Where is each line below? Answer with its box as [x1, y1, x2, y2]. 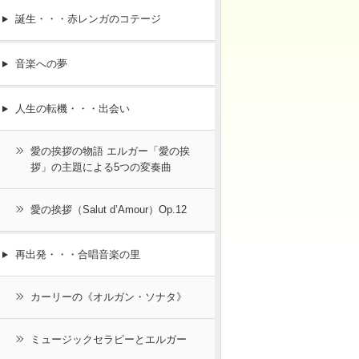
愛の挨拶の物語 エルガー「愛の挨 [30, 145, 190, 158]
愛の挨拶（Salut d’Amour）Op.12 [30, 204, 187, 216]
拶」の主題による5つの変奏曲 [30, 161, 171, 174]
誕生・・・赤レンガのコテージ [15, 13, 161, 26]
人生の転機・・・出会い [15, 103, 130, 115]
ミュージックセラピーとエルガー [30, 333, 187, 346]
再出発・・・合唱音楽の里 [15, 248, 140, 261]
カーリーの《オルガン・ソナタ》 [30, 291, 187, 304]
